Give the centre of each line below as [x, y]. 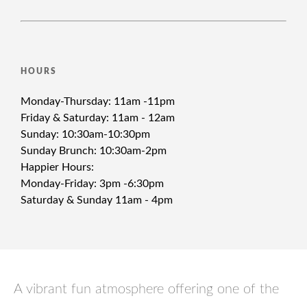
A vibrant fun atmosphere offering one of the [146, 289]
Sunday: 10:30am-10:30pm [85, 134]
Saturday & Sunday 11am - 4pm [97, 200]
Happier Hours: [57, 167]
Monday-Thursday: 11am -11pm [98, 101]
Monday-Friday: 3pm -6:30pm [92, 184]
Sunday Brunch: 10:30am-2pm [94, 151]
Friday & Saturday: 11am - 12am [98, 118]
